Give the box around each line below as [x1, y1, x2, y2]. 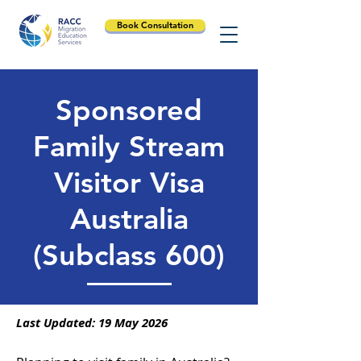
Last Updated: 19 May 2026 [16, 314, 168, 331]
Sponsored [56, 93, 202, 127]
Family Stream [33, 129, 225, 164]
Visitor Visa [53, 165, 205, 200]
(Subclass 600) [33, 238, 225, 272]
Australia [69, 201, 189, 236]
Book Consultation [117, 19, 193, 31]
